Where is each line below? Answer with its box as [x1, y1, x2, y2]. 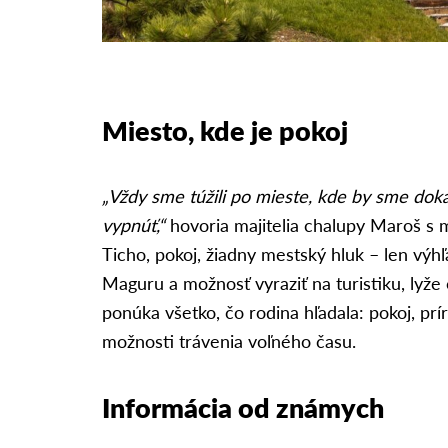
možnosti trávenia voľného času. [102, 328, 356, 354]
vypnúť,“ [102, 212, 165, 238]
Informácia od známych [102, 388, 384, 427]
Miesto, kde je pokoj [102, 110, 348, 149]
